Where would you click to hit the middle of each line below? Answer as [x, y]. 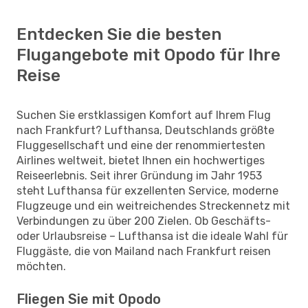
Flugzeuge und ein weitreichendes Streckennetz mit [153, 206]
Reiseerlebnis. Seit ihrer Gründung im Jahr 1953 [139, 175]
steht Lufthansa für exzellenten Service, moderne [147, 190]
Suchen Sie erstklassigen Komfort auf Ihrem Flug [144, 115]
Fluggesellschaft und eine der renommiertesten [141, 145]
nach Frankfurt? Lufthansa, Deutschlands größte [145, 130]
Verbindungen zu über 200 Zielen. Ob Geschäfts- [144, 221]
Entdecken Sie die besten [119, 34]
